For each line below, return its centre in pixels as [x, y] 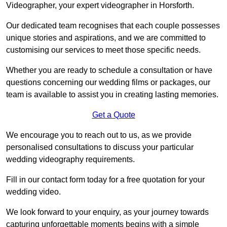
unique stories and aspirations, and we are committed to [106, 38]
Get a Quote [113, 115]
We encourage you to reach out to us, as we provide [99, 135]
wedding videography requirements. [70, 160]
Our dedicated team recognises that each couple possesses [113, 26]
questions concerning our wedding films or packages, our [108, 83]
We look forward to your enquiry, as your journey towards [107, 212]
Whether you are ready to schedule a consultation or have [109, 70]
